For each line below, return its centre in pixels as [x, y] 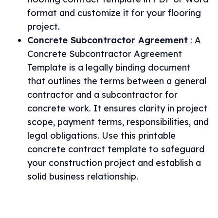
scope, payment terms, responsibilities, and [118, 122]
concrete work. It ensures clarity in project [117, 108]
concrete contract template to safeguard [116, 149]
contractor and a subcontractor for [102, 95]
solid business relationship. [83, 176]
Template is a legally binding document [109, 67]
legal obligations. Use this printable [101, 136]
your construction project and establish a [114, 163]
